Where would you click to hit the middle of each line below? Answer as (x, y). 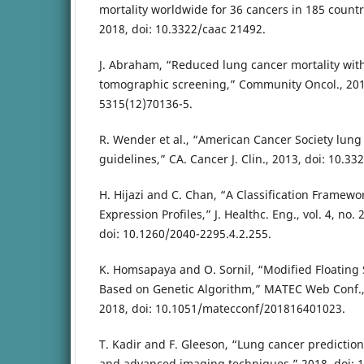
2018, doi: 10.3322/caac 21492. (182, 28)
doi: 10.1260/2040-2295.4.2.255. (185, 234)
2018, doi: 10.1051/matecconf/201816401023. (222, 309)
